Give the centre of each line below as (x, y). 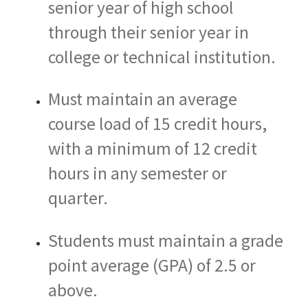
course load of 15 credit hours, (157, 124)
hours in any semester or (137, 174)
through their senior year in (148, 32)
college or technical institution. (162, 57)
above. (73, 290)
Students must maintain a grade (166, 240)
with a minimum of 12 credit (153, 149)
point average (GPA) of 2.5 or (152, 265)
